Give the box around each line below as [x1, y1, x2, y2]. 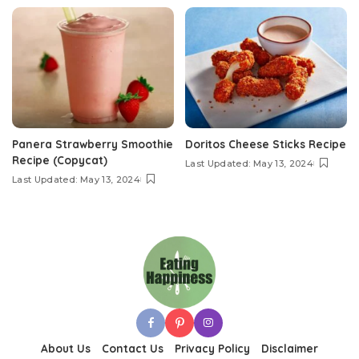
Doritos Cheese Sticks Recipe [185, 137, 346, 151]
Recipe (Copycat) [12, 153, 107, 167]
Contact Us [102, 341, 163, 356]
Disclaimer [261, 341, 318, 356]
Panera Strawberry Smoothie [12, 137, 173, 151]
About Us [41, 341, 91, 356]
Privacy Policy [175, 341, 250, 356]
